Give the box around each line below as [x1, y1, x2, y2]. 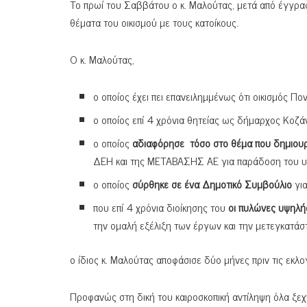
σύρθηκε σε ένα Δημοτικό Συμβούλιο [132, 175, 293, 193]
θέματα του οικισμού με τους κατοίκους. [70, 13, 238, 32]
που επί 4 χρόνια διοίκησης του [93, 198, 229, 217]
